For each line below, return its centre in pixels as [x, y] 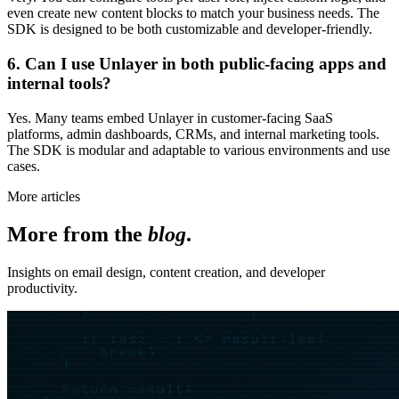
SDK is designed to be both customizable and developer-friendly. [190, 29]
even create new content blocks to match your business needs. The [193, 13]
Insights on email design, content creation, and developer [166, 272]
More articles [44, 196]
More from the [77, 234]
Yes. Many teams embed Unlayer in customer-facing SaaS [170, 118]
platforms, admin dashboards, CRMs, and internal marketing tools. [193, 134]
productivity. [42, 288]
